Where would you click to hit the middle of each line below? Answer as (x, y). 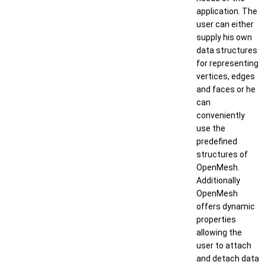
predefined (217, 141)
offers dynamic (226, 206)
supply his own (224, 37)
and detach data (228, 258)
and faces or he (226, 89)
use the (211, 128)
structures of (222, 154)
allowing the (219, 232)
